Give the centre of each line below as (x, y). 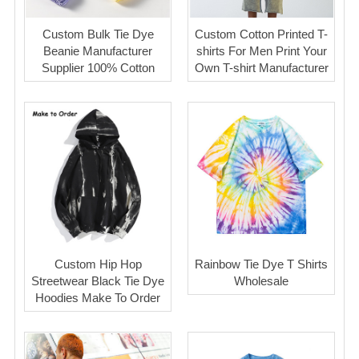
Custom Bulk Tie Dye (98, 34)
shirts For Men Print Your (261, 50)
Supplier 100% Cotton (98, 67)
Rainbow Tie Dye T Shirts (261, 264)
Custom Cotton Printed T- (261, 34)
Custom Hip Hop (98, 264)
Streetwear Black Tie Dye (98, 280)
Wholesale (261, 280)
